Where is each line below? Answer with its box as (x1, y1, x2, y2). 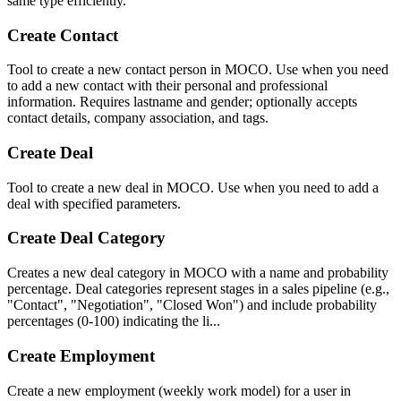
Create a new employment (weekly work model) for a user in (7, 382, 351, 398)
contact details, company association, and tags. (7, 110, 269, 126)
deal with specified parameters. (7, 195, 181, 211)
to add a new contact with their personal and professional (7, 78, 328, 94)
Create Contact (7, 25, 118, 45)
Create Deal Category (7, 228, 166, 248)
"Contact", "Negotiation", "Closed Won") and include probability (7, 297, 377, 313)
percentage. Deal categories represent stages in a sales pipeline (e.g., (7, 281, 389, 297)
